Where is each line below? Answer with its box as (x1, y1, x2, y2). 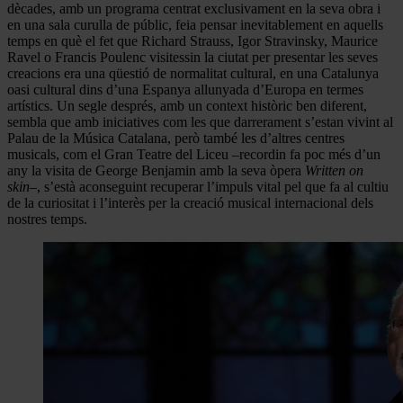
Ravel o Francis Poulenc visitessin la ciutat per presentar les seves (7, 49, 378, 65)
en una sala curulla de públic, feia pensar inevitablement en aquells (7, 16, 383, 32)
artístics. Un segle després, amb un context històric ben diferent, (7, 97, 367, 113)
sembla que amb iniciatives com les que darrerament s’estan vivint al (7, 113, 393, 130)
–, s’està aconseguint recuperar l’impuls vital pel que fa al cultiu (30, 178, 389, 194)
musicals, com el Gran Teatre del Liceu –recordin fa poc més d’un (7, 146, 381, 162)
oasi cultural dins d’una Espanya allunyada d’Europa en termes (7, 81, 363, 97)
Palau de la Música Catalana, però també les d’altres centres (7, 130, 345, 146)
